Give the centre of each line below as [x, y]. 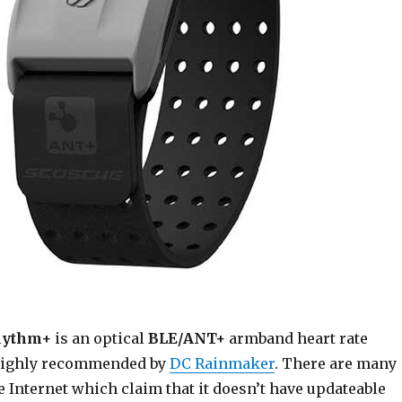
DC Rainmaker [222, 363]
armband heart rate [296, 338]
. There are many [335, 363]
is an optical [99, 338]
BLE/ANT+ [186, 338]
